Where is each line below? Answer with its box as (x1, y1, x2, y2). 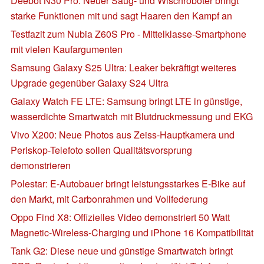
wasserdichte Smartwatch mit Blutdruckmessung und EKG (11, 109, 253, 123)
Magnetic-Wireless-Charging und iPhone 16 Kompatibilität (11, 225, 253, 239)
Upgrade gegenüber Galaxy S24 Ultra (11, 75, 169, 90)
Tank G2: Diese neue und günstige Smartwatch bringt (11, 243, 233, 258)
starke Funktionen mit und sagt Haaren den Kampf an (11, 8, 232, 22)
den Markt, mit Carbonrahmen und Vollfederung (11, 192, 208, 206)
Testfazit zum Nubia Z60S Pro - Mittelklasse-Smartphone (11, 27, 246, 41)
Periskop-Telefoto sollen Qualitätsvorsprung (11, 143, 192, 157)
